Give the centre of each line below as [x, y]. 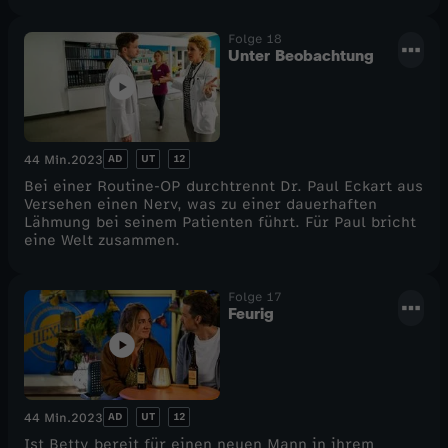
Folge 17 [255, 297]
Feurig [251, 314]
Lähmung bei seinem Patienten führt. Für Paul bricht [220, 223]
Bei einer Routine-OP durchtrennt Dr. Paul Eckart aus [223, 187]
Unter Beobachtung [301, 55]
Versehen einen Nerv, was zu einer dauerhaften [200, 205]
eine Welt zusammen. [102, 241]
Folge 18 [255, 38]
